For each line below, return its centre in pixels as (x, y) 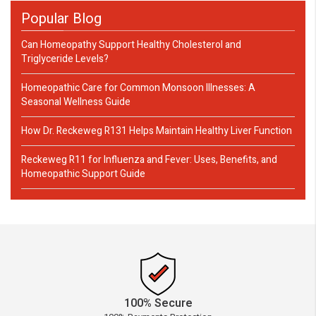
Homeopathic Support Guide (83, 174)
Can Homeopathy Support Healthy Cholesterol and (131, 44)
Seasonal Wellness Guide (76, 102)
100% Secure (158, 303)
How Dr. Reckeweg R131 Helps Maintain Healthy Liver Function (157, 130)
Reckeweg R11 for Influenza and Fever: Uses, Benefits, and (149, 159)
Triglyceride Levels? (65, 59)
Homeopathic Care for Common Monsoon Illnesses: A (138, 87)
